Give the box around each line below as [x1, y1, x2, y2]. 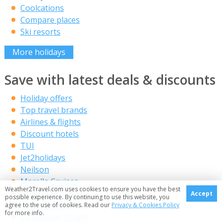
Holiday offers [20, 92, 72, 104]
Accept [191, 189, 213, 198]
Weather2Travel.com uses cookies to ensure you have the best [5, 185, 180, 193]
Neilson [20, 164, 49, 175]
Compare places [20, 14, 80, 26]
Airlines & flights [20, 116, 81, 127]
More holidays [12, 47, 65, 58]
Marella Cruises [20, 175, 78, 187]
